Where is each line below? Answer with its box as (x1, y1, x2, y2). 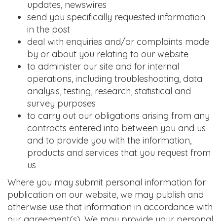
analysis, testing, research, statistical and (27, 85, 191, 97)
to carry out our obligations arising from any (27, 110, 210, 121)
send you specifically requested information (27, 11, 205, 23)
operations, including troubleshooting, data (27, 73, 202, 84)
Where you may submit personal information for (7, 177, 206, 188)
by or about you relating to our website (27, 48, 188, 60)
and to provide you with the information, (27, 135, 191, 146)
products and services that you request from (27, 147, 211, 158)
